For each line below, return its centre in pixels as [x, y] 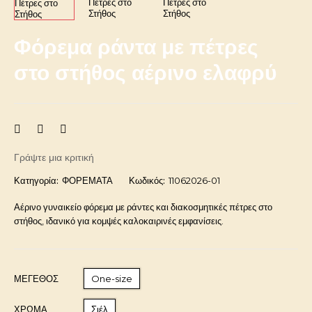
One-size [112, 279]
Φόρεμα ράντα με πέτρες [136, 47]
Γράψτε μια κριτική [54, 158]
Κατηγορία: [36, 181]
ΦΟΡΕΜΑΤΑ [87, 181]
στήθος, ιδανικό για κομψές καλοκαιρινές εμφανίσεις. [119, 221]
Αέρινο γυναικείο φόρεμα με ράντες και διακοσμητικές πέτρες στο [143, 207]
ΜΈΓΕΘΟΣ [36, 279]
